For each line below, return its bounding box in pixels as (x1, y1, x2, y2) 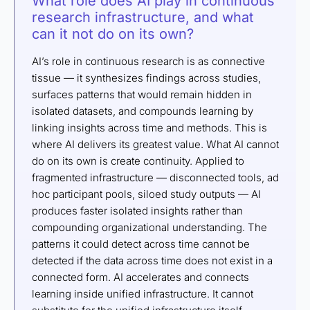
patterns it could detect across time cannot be (32, 237, 250, 250)
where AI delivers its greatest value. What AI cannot (32, 137, 279, 151)
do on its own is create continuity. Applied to (32, 154, 244, 167)
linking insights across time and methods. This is (32, 120, 267, 134)
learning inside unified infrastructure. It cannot (32, 286, 253, 300)
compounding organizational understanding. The (32, 220, 267, 234)
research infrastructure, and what (32, 8, 254, 26)
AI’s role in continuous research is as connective (32, 54, 265, 68)
